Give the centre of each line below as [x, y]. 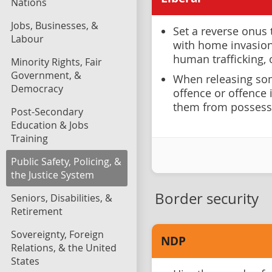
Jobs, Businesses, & [55, 25]
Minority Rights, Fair [56, 62]
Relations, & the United [64, 248]
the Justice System [53, 175]
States [25, 261]
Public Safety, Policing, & [66, 161]
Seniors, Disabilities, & [62, 198]
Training [29, 138]
